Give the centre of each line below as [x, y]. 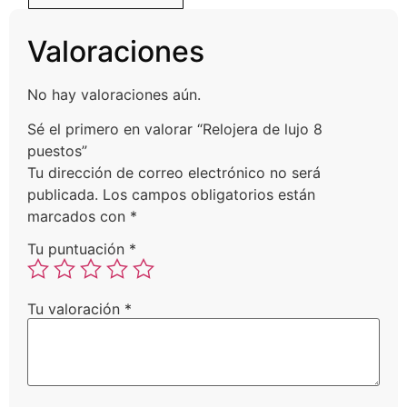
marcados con [79, 217]
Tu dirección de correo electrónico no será [174, 173]
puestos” [57, 151]
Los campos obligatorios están [209, 195]
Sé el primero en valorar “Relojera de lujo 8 [175, 129]
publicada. [63, 195]
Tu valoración [76, 309]
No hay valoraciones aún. [114, 95]
